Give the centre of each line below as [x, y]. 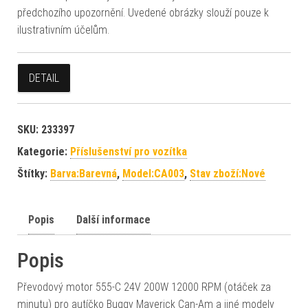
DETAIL [44, 78]
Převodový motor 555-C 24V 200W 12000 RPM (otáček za [144, 287]
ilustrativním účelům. [63, 30]
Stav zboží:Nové [228, 173]
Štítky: [34, 173]
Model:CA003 [153, 173]
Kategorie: [44, 151]
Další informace [113, 219]
